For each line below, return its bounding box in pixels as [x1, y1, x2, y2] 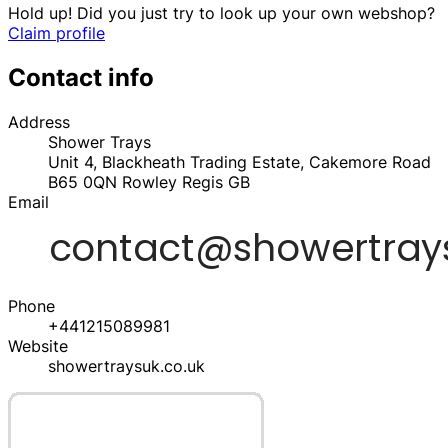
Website [8, 336, 68, 357]
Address [8, 112, 70, 133]
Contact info [8, 63, 154, 93]
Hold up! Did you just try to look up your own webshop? [8, 3, 435, 24]
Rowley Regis [122, 172, 223, 193]
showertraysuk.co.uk [48, 356, 205, 377]
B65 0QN [48, 172, 122, 193]
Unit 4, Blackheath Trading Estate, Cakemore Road [48, 152, 431, 173]
